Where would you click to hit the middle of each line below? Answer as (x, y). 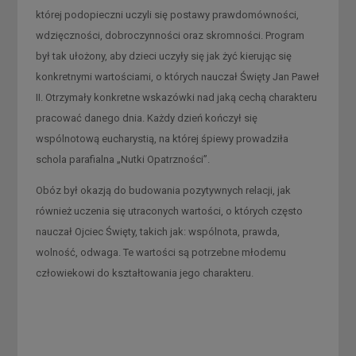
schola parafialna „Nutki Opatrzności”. (122, 159)
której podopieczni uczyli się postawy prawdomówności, (167, 14)
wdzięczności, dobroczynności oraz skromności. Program (170, 35)
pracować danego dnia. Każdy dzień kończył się (146, 118)
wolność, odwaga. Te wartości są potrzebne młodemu (161, 252)
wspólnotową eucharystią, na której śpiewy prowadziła (162, 138)
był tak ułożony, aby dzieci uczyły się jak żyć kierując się (163, 56)
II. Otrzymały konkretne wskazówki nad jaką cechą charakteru (176, 97)
